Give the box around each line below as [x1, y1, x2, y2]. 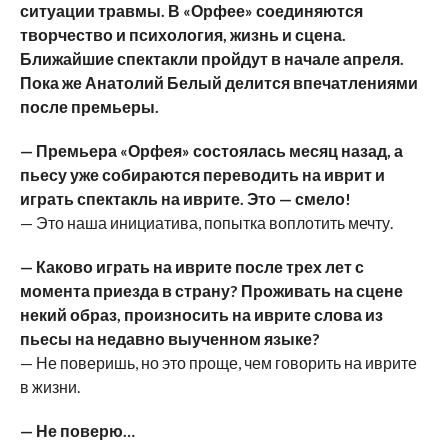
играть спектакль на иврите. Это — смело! [19, 188, 351, 208]
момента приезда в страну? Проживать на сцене [19, 280, 403, 300]
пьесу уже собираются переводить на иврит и [19, 164, 385, 184]
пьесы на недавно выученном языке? [19, 328, 320, 348]
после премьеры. [19, 96, 159, 116]
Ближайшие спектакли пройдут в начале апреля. [19, 48, 404, 68]
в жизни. [19, 376, 80, 396]
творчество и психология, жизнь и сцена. [19, 24, 346, 44]
